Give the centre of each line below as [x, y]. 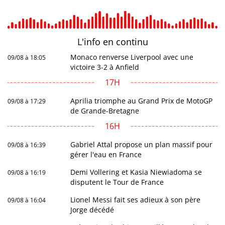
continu [132, 41]
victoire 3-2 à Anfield [105, 67]
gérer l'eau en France [106, 154]
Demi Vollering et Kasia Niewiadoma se [136, 172]
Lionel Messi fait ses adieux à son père [136, 199]
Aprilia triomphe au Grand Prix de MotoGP [142, 100]
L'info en [96, 41]
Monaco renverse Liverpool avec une [132, 57]
